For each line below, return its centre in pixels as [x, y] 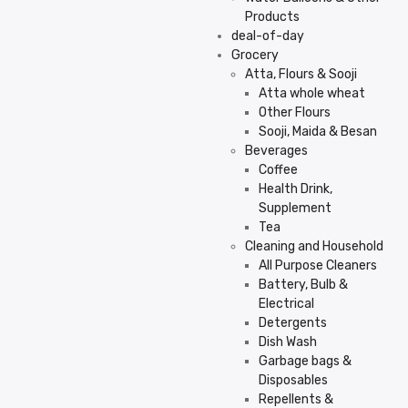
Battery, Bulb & [303, 285]
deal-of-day [268, 36]
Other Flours [295, 112]
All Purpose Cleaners [318, 265]
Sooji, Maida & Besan [318, 132]
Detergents [293, 323]
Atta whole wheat [312, 93]
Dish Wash [288, 342]
